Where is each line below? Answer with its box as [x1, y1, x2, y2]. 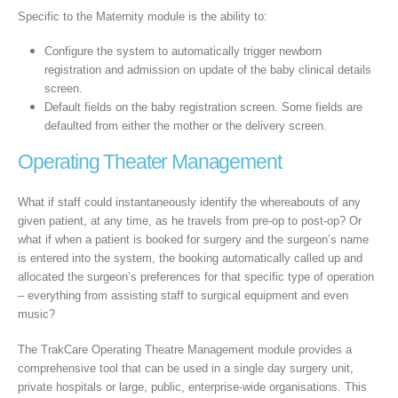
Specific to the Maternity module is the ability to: [18, 9, 267, 23]
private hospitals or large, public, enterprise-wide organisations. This [18, 379, 367, 394]
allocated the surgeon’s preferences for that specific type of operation [18, 270, 374, 284]
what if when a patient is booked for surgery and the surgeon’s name [18, 233, 369, 247]
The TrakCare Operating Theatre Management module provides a [18, 342, 352, 356]
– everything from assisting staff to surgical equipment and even [18, 289, 348, 303]
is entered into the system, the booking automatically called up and [18, 251, 362, 266]
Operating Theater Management [18, 150, 282, 174]
